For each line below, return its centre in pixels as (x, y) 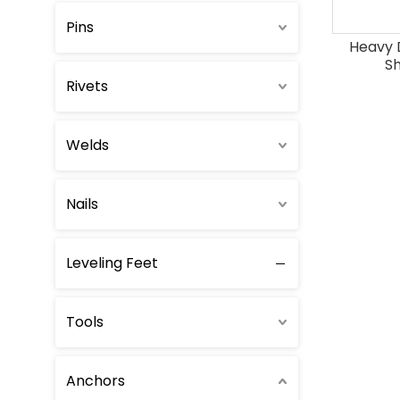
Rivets (87, 86)
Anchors (96, 381)
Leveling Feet (112, 263)
